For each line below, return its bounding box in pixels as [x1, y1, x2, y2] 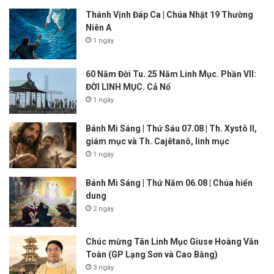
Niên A [86, 23, 111, 33]
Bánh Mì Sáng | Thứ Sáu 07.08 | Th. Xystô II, [86, 123, 257, 133]
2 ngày [93, 204, 114, 213]
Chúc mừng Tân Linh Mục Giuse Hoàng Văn [86, 237, 259, 247]
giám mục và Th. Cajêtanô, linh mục [86, 136, 229, 146]
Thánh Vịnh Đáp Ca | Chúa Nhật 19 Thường [86, 10, 253, 20]
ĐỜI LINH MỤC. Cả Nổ [86, 81, 171, 92]
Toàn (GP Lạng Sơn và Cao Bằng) [86, 250, 218, 260]
